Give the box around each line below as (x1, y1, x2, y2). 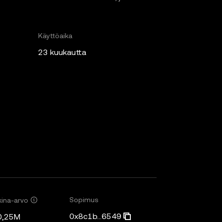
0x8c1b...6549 (69, 212, 121, 221)
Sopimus (69, 196, 98, 204)
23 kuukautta (38, 48, 86, 57)
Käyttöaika (38, 32, 72, 40)
